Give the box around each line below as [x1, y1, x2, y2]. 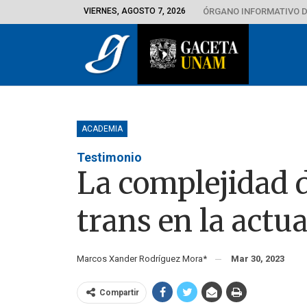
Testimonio [77, 149, 142, 164]
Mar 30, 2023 [231, 253, 284, 264]
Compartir [99, 287, 139, 297]
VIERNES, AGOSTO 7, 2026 [84, 6, 186, 16]
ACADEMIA [82, 123, 123, 134]
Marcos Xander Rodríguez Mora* [77, 253, 213, 264]
